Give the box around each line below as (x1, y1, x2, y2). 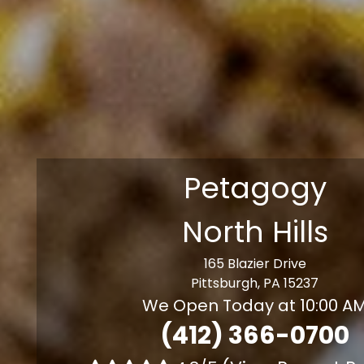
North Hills (181, 211, 328, 253)
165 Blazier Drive (203, 254, 306, 273)
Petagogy (183, 167, 327, 209)
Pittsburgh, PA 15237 (191, 274, 319, 292)
